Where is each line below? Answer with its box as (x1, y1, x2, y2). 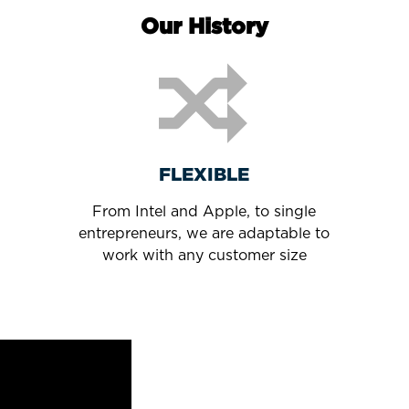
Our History (141, 14, 268, 37)
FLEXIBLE (159, 163, 250, 184)
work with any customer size (101, 246, 307, 264)
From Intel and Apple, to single (92, 203, 317, 220)
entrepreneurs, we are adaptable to (79, 225, 330, 242)
